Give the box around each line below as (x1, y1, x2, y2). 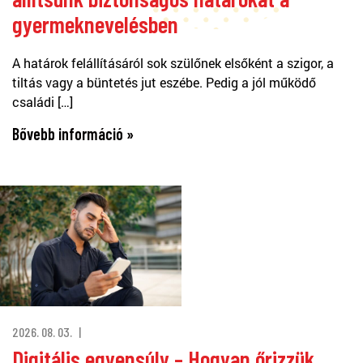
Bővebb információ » (12, 123, 134, 143)
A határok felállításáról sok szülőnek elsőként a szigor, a (12, 53, 334, 71)
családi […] (12, 92, 73, 110)
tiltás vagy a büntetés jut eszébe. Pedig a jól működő (12, 73, 316, 91)
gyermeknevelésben (12, 9, 178, 38)
